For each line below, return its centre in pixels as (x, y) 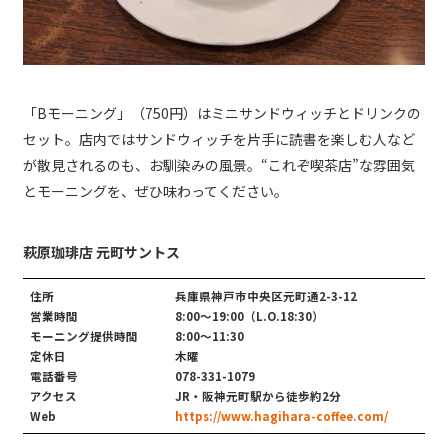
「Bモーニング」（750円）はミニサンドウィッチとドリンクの (222, 113)
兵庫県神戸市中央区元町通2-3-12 (265, 295)
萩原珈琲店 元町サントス (101, 252)
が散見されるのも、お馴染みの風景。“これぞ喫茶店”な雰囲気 (219, 165)
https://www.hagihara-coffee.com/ (281, 415)
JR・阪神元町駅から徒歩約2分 (257, 395)
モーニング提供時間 (84, 335)
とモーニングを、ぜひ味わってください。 (155, 191)
